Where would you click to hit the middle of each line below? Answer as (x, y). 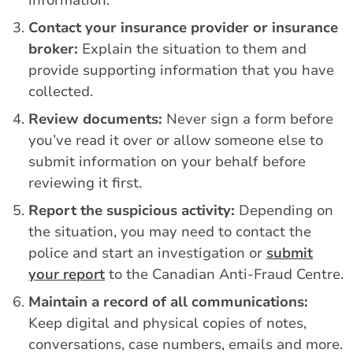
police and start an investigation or (147, 253)
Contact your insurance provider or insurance (183, 27)
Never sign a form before (248, 119)
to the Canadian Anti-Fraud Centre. (224, 274)
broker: (53, 48)
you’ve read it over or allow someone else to (176, 140)
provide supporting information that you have (181, 70)
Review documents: (95, 119)
